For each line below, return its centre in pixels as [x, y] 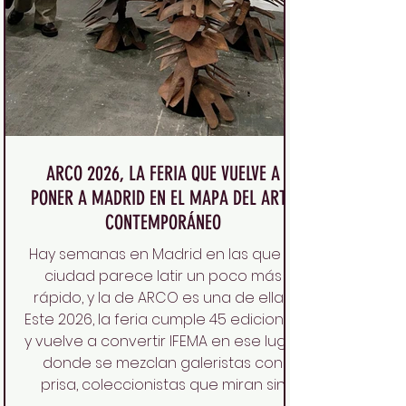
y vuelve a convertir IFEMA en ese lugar [163, 342]
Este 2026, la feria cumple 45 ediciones [163, 320]
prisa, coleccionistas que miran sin [163, 385]
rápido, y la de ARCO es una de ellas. [163, 298]
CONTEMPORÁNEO [163, 223]
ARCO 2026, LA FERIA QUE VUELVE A [163, 174]
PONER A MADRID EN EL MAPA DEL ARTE [163, 198]
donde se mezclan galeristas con [163, 363]
